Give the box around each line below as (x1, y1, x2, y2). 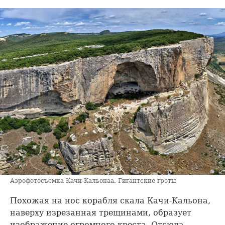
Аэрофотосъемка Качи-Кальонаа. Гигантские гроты (10, 177, 176, 184)
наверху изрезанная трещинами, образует (10, 207, 191, 217)
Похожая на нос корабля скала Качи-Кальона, (10, 195, 210, 205)
